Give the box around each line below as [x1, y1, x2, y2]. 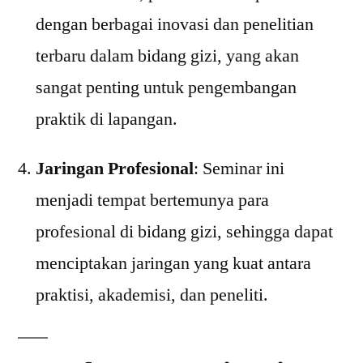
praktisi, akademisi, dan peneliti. [36, 284, 268, 306]
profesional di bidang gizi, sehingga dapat [36, 220, 333, 243]
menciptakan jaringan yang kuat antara [36, 252, 311, 275]
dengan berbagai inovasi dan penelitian [36, 13, 314, 36]
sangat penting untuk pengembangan [36, 76, 297, 99]
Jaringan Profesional [36, 157, 194, 180]
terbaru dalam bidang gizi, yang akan [36, 45, 299, 67]
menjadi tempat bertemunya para [36, 189, 269, 211]
